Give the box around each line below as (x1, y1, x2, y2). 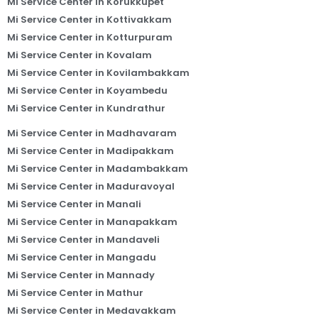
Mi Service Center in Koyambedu (7, 83, 168, 97)
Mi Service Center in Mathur (7, 285, 143, 300)
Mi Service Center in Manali (7, 197, 141, 211)
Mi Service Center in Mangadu (7, 250, 156, 264)
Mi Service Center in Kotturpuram (7, 30, 172, 44)
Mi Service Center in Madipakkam (7, 143, 174, 158)
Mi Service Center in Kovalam (7, 48, 152, 62)
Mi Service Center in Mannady (7, 268, 155, 282)
